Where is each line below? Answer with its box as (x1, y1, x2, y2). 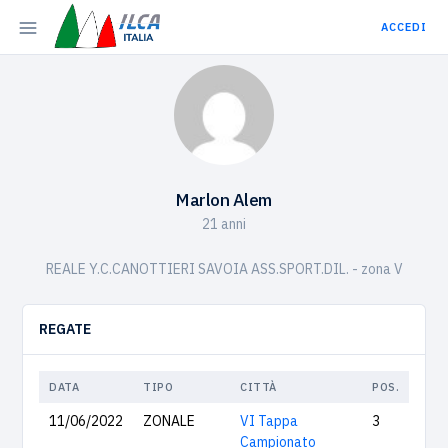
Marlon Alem (176, 188, 272, 211)
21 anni (202, 215, 246, 233)
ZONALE (143, 412, 195, 430)
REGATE (39, 320, 91, 338)
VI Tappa (240, 412, 298, 430)
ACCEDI (381, 20, 427, 35)
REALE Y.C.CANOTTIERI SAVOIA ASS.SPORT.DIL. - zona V (45, 260, 403, 278)
